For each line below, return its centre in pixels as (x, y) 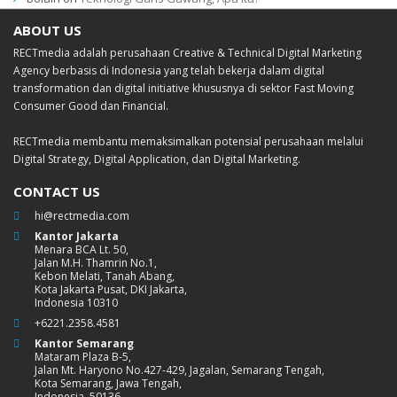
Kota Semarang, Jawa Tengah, (108, 383)
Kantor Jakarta (77, 236)
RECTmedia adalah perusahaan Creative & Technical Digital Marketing (187, 52)
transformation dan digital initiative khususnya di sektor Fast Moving (183, 88)
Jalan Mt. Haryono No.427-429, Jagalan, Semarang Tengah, (179, 370)
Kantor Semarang (84, 343)
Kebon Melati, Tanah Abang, (105, 276)
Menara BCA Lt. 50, (82, 249)
